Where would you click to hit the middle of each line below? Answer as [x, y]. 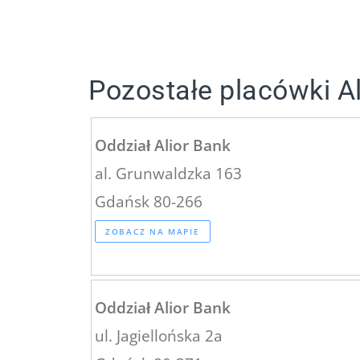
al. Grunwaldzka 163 [168, 173]
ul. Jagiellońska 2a [159, 335]
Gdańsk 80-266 [149, 201]
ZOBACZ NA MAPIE [153, 231]
